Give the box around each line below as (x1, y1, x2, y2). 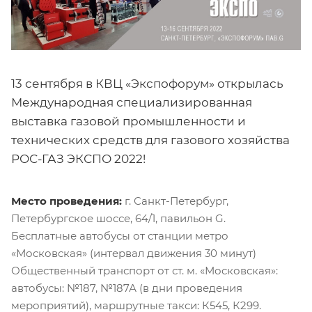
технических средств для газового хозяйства (11, 132, 290, 147)
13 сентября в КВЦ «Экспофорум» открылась (11, 76, 283, 91)
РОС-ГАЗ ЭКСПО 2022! (11, 151, 146, 166)
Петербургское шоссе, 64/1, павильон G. (11, 211, 226, 225)
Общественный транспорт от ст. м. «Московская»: (11, 263, 278, 277)
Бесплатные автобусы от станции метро (11, 228, 228, 242)
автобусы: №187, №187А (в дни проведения (11, 281, 242, 295)
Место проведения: (11, 194, 122, 208)
